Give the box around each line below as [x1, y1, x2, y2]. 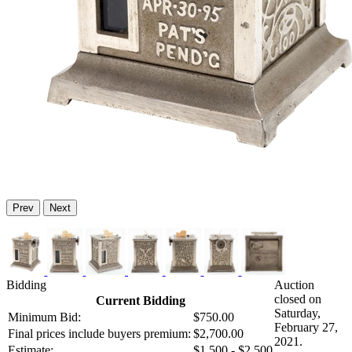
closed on [274, 292, 321, 306]
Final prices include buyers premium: [8, 327, 191, 341]
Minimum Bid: [8, 310, 81, 324]
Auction [274, 278, 314, 292]
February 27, [274, 321, 338, 335]
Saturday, [274, 306, 321, 321]
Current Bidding [95, 294, 185, 308]
